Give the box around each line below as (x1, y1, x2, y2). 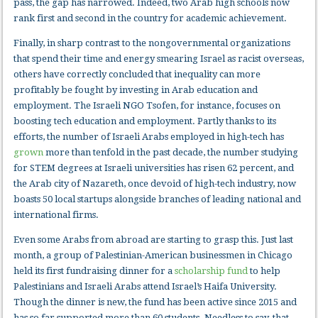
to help (248, 265, 281, 277)
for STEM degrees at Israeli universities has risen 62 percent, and (13, 163, 295, 174)
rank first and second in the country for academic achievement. (13, 13, 287, 24)
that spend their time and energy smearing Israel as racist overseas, (13, 53, 305, 65)
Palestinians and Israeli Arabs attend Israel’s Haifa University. (13, 281, 278, 292)
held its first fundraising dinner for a (13, 265, 175, 277)
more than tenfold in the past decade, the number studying (43, 147, 299, 158)
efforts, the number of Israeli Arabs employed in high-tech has (13, 131, 285, 143)
